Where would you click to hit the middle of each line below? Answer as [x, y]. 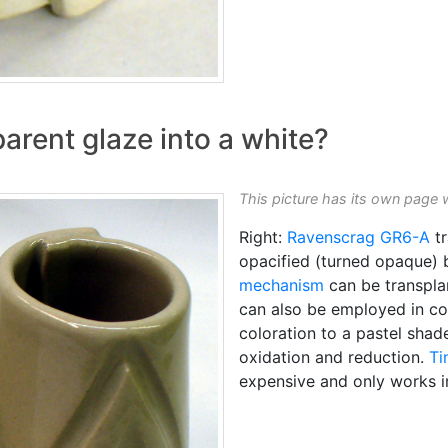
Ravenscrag [331, 237]
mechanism [281, 285]
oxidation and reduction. [334, 357]
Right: [263, 237]
